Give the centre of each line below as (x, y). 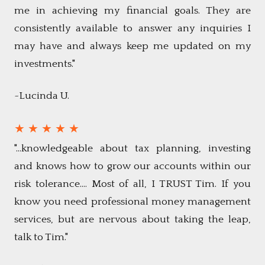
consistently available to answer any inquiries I (132, 29)
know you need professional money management (132, 202)
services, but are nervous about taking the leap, (132, 220)
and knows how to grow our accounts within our (132, 167)
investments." (45, 64)
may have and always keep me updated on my (132, 46)
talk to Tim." (42, 237)
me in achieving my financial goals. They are (132, 11)
